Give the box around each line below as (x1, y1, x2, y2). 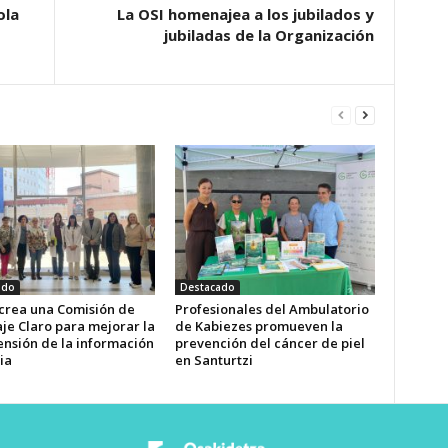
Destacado (179, 280, 235, 294)
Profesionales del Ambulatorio (174, 300, 369, 318)
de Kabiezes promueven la (174, 317, 343, 335)
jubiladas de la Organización (163, 25, 374, 45)
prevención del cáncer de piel (174, 334, 365, 352)
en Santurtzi (174, 351, 253, 369)
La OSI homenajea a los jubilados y (116, 4, 374, 24)
